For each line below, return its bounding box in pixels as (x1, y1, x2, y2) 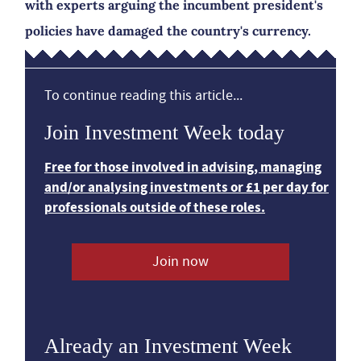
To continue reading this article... (44, 86, 243, 105)
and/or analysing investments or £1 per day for (44, 178, 329, 197)
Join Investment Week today (44, 121, 284, 144)
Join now (151, 252, 209, 271)
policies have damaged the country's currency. (25, 23, 311, 39)
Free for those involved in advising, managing (44, 158, 322, 176)
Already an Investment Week (44, 334, 292, 358)
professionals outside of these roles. (44, 198, 265, 217)
